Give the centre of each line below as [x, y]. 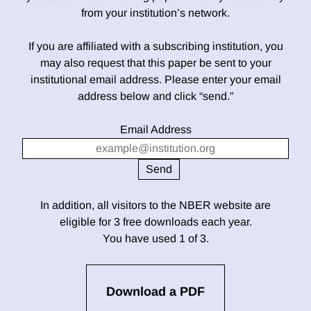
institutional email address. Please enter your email [155, 80]
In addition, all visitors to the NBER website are [155, 205]
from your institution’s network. [155, 13]
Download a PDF [155, 292]
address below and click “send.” [155, 96]
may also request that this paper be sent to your [155, 63]
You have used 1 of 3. [155, 239]
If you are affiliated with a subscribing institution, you [155, 47]
